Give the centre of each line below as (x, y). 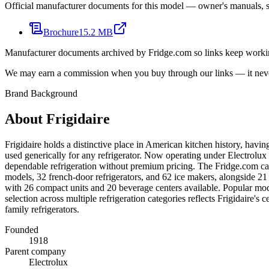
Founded (22, 229)
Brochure (61, 32)
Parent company (35, 251)
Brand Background (41, 93)
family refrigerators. (42, 209)
